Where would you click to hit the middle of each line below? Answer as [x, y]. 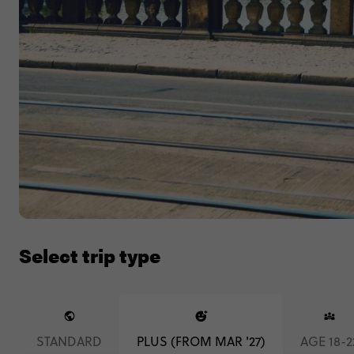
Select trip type [90, 255]
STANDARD [69, 341]
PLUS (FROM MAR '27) [201, 341]
